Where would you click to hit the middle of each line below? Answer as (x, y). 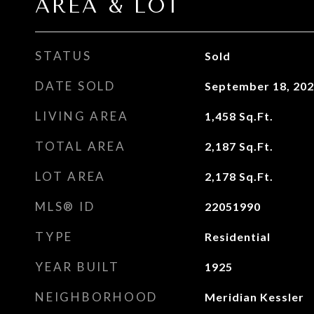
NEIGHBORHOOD (96, 297)
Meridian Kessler (254, 297)
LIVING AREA (82, 116)
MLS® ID (65, 206)
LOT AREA (70, 176)
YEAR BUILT (77, 267)
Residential (237, 237)
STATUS (63, 56)
